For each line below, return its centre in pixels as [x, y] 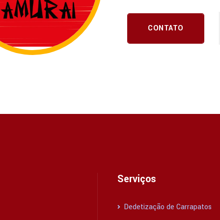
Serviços [137, 179]
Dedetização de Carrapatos [167, 207]
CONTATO [166, 28]
